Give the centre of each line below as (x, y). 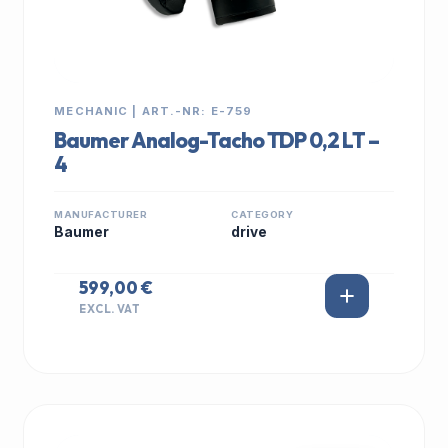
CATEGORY (262, 214)
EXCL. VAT (110, 308)
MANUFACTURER (101, 214)
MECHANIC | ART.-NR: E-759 (153, 111)
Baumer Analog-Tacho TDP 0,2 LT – (217, 140)
